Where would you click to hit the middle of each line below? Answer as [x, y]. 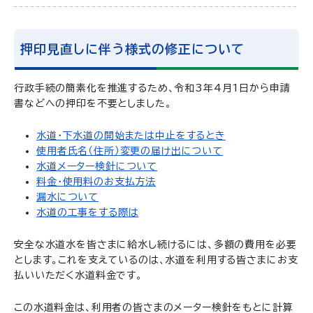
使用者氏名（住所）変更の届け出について [130, 151]
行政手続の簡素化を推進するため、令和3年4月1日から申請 [152, 88]
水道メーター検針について [97, 166]
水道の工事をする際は [88, 212]
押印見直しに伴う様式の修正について [133, 49]
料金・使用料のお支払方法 [96, 182]
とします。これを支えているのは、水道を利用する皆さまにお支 [156, 260]
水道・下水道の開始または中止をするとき [131, 136]
